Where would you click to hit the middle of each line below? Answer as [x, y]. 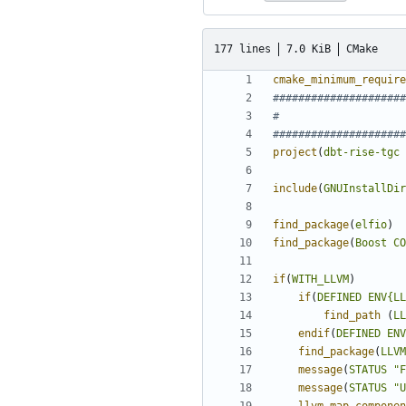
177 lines [242, 48]
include [295, 189]
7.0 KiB [309, 48]
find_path [352, 316]
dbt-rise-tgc [362, 153]
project [295, 153]
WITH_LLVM [320, 280]
